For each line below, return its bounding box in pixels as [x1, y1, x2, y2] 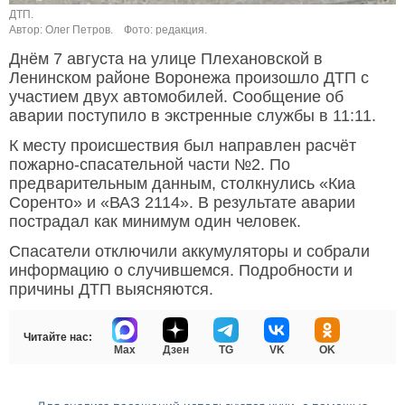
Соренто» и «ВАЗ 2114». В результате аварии [9, 193, 355, 212]
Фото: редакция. [124, 24, 207, 37]
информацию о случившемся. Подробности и [9, 261, 353, 280]
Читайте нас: [24, 331, 92, 344]
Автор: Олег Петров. [9, 24, 113, 37]
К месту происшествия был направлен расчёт [9, 137, 356, 155]
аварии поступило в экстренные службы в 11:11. [9, 107, 376, 126]
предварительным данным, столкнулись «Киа [9, 174, 355, 193]
